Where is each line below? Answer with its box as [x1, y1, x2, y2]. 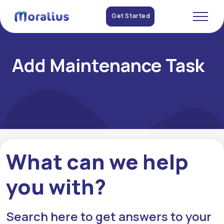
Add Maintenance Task [12, 53, 204, 77]
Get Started [111, 11, 150, 20]
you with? [6, 172, 106, 201]
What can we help [6, 147, 188, 176]
